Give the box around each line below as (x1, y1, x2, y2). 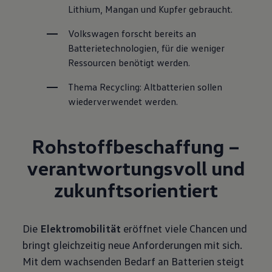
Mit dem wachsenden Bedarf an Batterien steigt (22, 254, 245, 268)
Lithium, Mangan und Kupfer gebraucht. (68, 3, 233, 15)
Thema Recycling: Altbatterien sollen (68, 81, 223, 93)
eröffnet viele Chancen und (123, 222, 248, 235)
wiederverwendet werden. (68, 95, 178, 107)
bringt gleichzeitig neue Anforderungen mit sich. (22, 238, 243, 251)
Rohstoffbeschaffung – (32, 134, 240, 158)
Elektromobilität (40, 222, 124, 235)
